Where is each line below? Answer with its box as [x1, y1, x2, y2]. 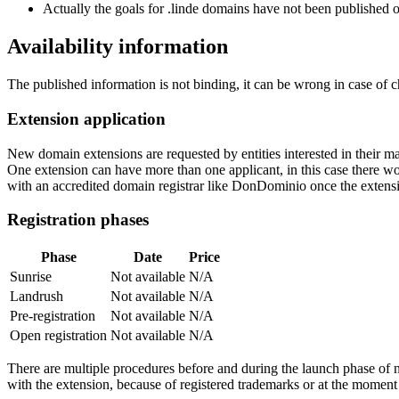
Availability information [7, 35, 228, 59]
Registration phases [7, 210, 149, 230]
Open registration [10, 328, 107, 343]
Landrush [10, 289, 63, 304]
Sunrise [10, 269, 52, 284]
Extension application [7, 109, 166, 128]
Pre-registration [10, 308, 95, 323]
